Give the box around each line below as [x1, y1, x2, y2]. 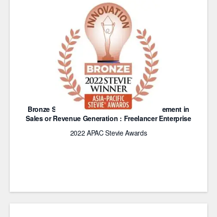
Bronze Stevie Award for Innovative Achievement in [27, 104, 190, 114]
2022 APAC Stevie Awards [70, 128, 147, 138]
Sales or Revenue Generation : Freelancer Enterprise [26, 113, 191, 123]
